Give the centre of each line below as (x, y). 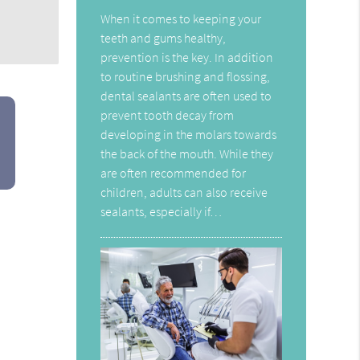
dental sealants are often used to (186, 95)
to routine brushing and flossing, (186, 76)
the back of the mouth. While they (187, 153)
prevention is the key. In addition (187, 57)
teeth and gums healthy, (164, 37)
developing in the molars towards (189, 134)
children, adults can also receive (184, 192)
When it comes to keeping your (181, 18)
